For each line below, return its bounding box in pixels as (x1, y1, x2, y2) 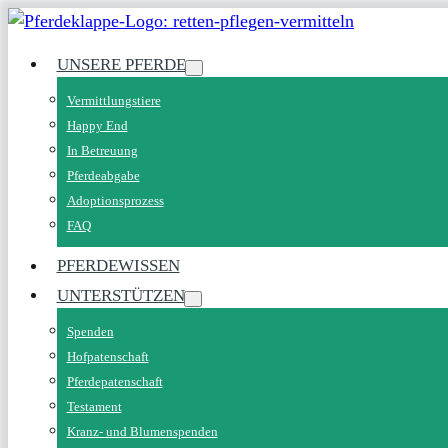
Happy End (66, 117, 128, 133)
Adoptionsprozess (66, 192, 164, 208)
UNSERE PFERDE (56, 54, 186, 74)
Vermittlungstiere (66, 92, 161, 108)
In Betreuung (66, 142, 138, 158)
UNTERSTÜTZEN (56, 285, 185, 305)
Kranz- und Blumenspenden (66, 423, 218, 439)
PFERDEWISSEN (56, 255, 180, 275)
